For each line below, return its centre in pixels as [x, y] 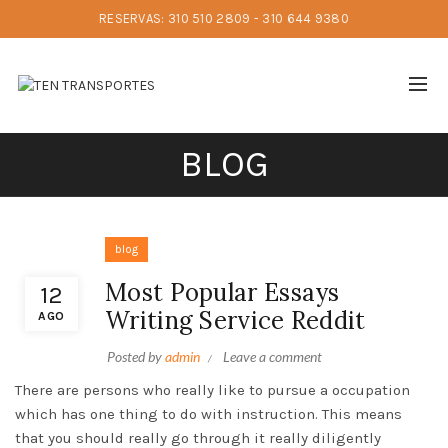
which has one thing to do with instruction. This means [208, 414]
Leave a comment [272, 356]
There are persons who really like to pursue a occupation [212, 390]
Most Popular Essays [222, 292]
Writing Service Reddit [235, 320]
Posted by [136, 356]
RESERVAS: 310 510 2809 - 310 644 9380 [224, 18]
